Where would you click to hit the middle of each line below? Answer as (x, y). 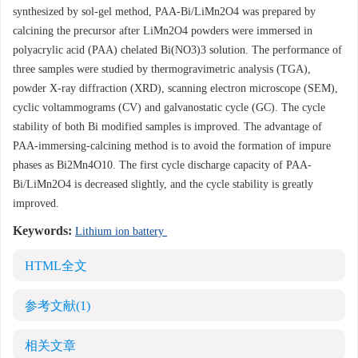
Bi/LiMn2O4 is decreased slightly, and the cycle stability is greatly (163, 184)
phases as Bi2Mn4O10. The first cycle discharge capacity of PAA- (162, 165)
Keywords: (42, 231)
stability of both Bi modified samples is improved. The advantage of (167, 127)
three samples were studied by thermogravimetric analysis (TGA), (162, 69)
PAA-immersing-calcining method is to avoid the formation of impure (172, 146)
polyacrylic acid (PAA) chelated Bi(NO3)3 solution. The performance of (177, 50)
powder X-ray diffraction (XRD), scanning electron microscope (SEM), (175, 88)
